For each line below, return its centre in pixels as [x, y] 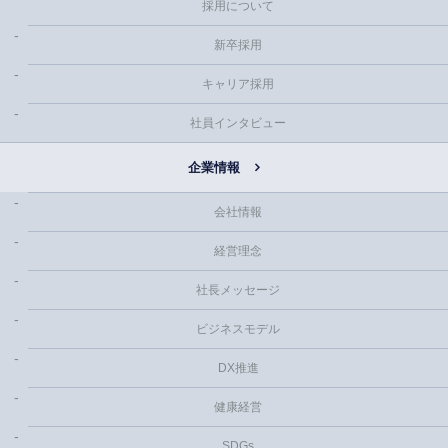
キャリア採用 [238, 84]
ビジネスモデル [238, 329]
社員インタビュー [238, 123]
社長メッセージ [238, 290]
